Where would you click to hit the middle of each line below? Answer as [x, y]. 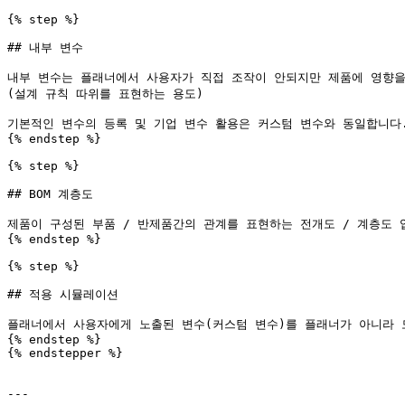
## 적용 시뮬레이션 [63, 294]
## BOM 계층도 [50, 194]
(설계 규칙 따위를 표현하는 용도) [105, 94]
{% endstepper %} [65, 353]
